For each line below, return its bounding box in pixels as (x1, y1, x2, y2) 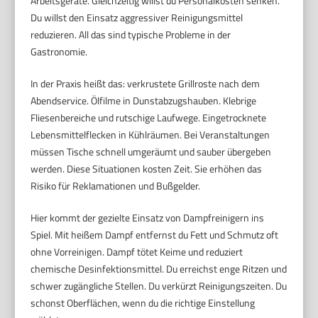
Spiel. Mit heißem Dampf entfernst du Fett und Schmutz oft (31, 226, 279, 242)
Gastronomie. (31, 43, 88, 59)
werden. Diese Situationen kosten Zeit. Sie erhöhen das (31, 160, 263, 176)
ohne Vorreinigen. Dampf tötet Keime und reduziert (31, 243, 243, 259)
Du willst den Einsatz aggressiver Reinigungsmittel (31, 9, 243, 25)
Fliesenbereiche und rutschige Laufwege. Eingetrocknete (31, 109, 267, 125)
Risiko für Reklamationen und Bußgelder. (31, 177, 201, 193)
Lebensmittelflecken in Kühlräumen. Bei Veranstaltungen (31, 126, 270, 142)
